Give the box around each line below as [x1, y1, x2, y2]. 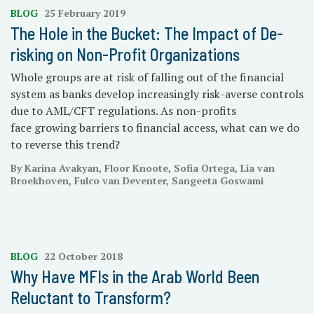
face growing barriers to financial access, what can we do [11, 120, 299, 135]
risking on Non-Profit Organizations [11, 44, 240, 64]
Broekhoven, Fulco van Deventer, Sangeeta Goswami [11, 174, 264, 187]
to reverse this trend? [11, 137, 120, 152]
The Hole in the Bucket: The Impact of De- [11, 23, 283, 43]
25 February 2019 [44, 6, 125, 20]
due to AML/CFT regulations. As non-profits [11, 103, 236, 118]
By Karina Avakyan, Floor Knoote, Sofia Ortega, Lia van [11, 161, 275, 175]
